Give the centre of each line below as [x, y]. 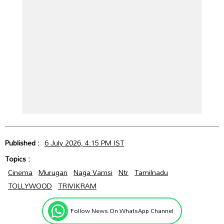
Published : [23, 142]
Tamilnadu [151, 172]
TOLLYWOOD [30, 185]
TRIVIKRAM [77, 185]
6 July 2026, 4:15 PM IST [84, 142]
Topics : [18, 158]
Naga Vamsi [93, 172]
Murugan [53, 172]
